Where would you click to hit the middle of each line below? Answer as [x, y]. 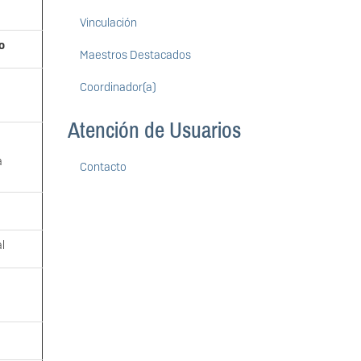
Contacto [103, 167]
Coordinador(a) [118, 87]
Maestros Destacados [135, 55]
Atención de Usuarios [154, 131]
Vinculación [108, 23]
